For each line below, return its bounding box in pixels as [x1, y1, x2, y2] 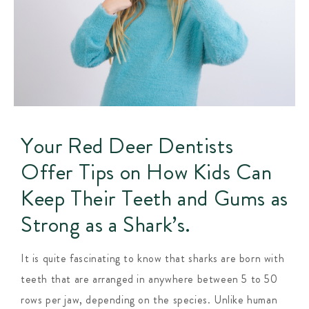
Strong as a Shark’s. [21, 208, 192, 241]
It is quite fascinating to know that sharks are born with [21, 250, 285, 267]
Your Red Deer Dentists [21, 130, 234, 162]
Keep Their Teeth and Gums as [21, 182, 288, 215]
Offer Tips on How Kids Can [21, 156, 272, 188]
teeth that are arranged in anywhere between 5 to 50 [21, 271, 278, 288]
